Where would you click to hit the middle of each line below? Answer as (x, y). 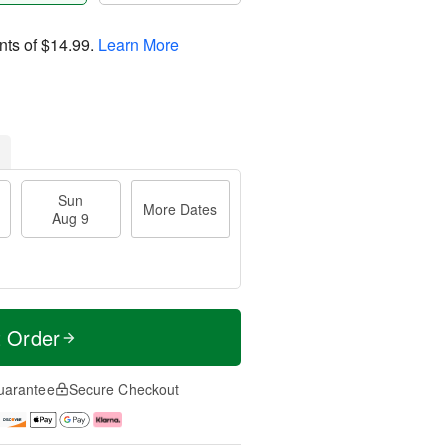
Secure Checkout (124, 389)
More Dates (180, 209)
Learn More (138, 44)
